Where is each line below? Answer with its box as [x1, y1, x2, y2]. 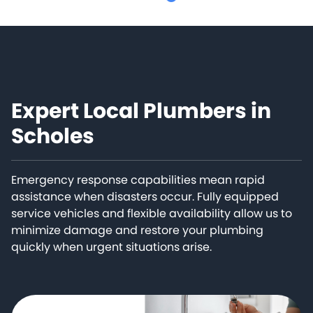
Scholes [11, 122, 94, 152]
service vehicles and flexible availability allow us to [11, 205, 292, 222]
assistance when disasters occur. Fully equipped [11, 189, 279, 205]
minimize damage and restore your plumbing [11, 222, 263, 239]
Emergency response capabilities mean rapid [11, 172, 265, 189]
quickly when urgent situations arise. [11, 239, 212, 256]
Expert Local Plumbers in [11, 96, 271, 126]
